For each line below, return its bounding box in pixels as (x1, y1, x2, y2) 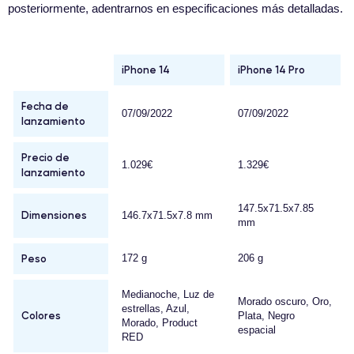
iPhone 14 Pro (238, 63, 305, 77)
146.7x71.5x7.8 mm (122, 209, 213, 222)
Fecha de (21, 100, 69, 113)
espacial (238, 324, 276, 337)
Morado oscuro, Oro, (238, 296, 332, 308)
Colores (21, 309, 61, 322)
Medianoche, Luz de (122, 288, 214, 301)
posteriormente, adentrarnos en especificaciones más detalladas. (8, 2, 343, 16)
